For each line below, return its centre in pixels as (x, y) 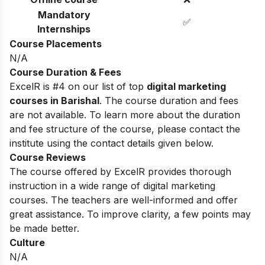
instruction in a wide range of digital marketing (112, 185)
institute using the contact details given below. (112, 143)
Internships (64, 29)
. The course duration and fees (169, 100)
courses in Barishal (54, 100)
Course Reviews (48, 157)
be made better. (44, 228)
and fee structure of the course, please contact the (125, 129)
